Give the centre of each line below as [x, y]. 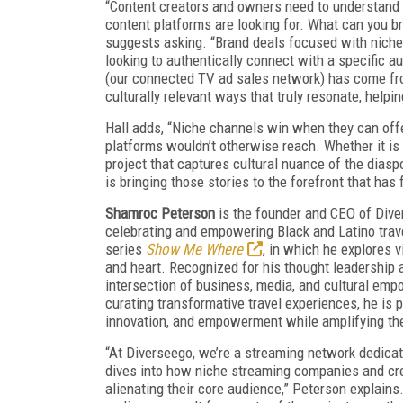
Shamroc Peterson [160, 213]
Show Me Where [194, 249]
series [125, 249]
